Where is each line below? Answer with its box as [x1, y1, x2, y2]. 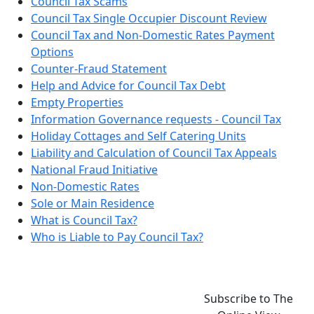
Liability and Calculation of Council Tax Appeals [31, 145, 277, 161]
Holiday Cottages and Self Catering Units [31, 128, 246, 144]
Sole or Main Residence [31, 196, 154, 212]
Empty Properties [31, 95, 123, 111]
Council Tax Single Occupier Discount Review [31, 11, 267, 27]
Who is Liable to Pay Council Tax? [31, 229, 203, 245]
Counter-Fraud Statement [31, 61, 167, 77]
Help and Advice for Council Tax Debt [31, 78, 226, 94]
